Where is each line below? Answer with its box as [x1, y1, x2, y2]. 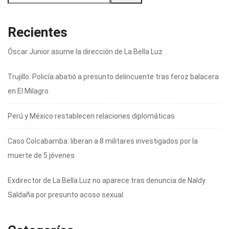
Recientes [8, 25, 67, 40]
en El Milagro [8, 87, 49, 96]
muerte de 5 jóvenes [8, 151, 75, 160]
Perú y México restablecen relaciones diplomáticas [8, 112, 175, 121]
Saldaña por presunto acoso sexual [8, 191, 123, 199]
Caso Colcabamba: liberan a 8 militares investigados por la [8, 137, 198, 146]
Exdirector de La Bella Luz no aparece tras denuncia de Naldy [8, 176, 205, 185]
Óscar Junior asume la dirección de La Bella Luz [8, 48, 163, 56]
